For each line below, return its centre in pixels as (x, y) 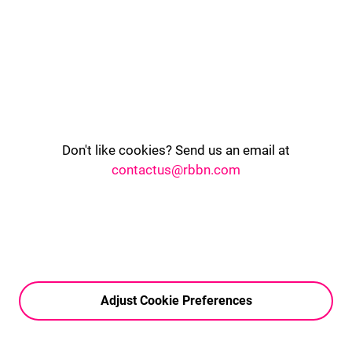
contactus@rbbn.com (176, 170)
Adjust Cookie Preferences (176, 301)
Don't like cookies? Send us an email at (176, 150)
